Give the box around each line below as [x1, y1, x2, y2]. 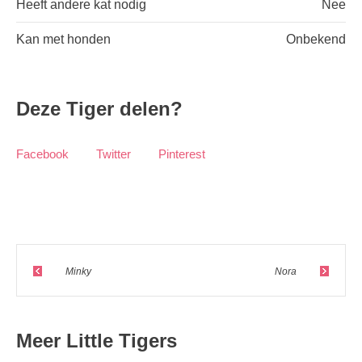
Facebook [16, 147, 69, 162]
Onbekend [286, 32, 346, 47]
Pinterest [158, 147, 205, 162]
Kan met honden [16, 32, 111, 47]
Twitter [96, 147, 131, 162]
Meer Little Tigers [16, 330, 177, 352]
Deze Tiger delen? [16, 98, 183, 120]
